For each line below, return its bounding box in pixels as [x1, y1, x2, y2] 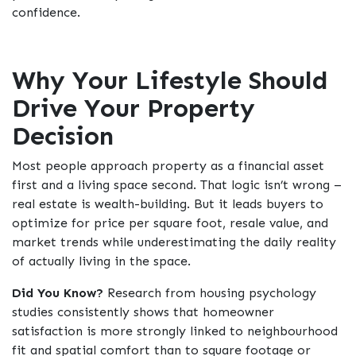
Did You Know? [12, 285, 103, 301]
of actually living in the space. [12, 253, 191, 269]
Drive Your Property [12, 93, 255, 124]
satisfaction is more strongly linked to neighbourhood [12, 323, 338, 339]
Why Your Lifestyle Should [12, 65, 328, 96]
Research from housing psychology [103, 285, 316, 301]
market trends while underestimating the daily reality [12, 234, 336, 250]
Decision [12, 121, 114, 152]
